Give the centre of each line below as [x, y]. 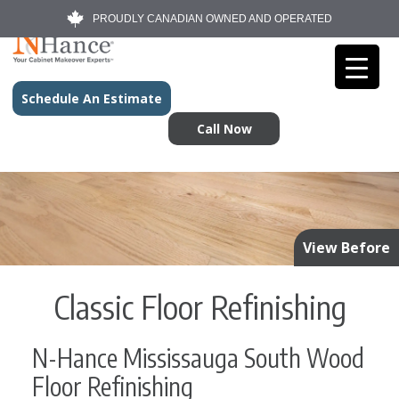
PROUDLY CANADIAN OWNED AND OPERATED [212, 19]
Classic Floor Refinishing [199, 307]
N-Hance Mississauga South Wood [198, 358]
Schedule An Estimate [92, 98]
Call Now [224, 129]
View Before [346, 248]
